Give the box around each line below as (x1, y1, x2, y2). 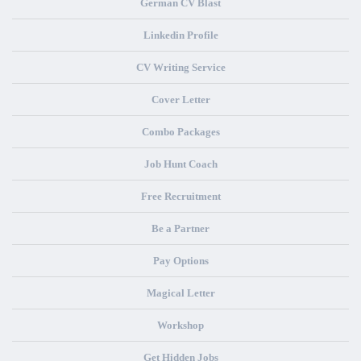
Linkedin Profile (143, 28, 218, 41)
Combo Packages (141, 125, 220, 138)
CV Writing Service (135, 60, 226, 73)
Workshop (157, 318, 204, 331)
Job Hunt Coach (143, 157, 218, 170)
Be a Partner (151, 222, 210, 234)
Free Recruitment (140, 189, 221, 202)
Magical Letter (146, 286, 215, 299)
